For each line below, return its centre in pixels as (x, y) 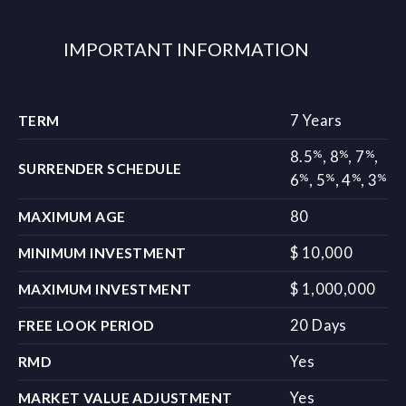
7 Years (316, 121)
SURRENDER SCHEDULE (100, 169)
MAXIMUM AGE (72, 217)
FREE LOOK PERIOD (86, 326)
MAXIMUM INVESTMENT (105, 290)
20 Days (319, 326)
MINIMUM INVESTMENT (102, 253)
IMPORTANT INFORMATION (187, 49)
